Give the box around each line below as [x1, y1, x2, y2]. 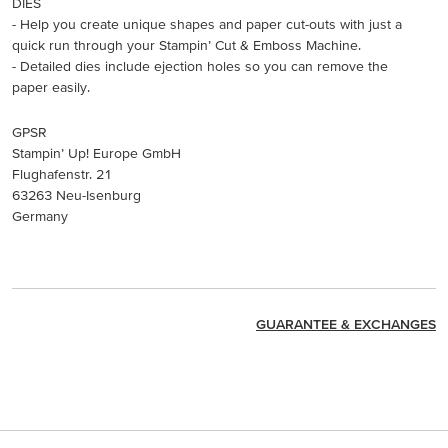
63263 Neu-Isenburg [12, 186, 141, 203]
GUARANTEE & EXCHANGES [256, 316, 436, 333]
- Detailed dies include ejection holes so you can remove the [12, 57, 388, 74]
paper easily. [12, 78, 90, 95]
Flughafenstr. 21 [12, 165, 112, 182]
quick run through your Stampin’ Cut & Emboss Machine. [12, 36, 361, 53]
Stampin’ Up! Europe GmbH [12, 144, 181, 161]
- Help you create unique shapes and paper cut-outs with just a [12, 15, 402, 32]
